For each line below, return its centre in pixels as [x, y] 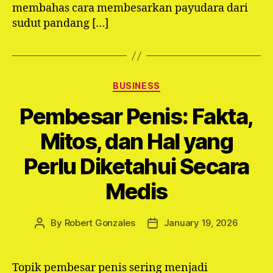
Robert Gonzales [100, 222]
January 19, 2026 [201, 222]
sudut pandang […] [60, 23]
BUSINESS [136, 86]
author [53, 236]
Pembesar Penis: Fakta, [136, 116]
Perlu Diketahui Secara [136, 166]
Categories [163, 83]
